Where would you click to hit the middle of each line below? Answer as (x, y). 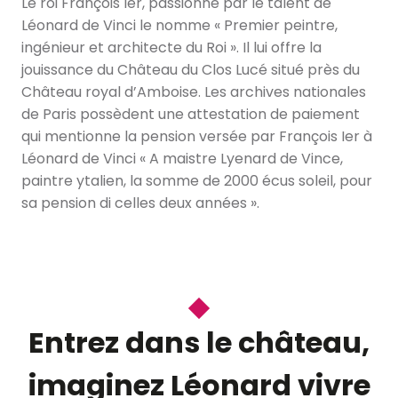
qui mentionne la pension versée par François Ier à (197, 136)
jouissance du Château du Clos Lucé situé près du (191, 69)
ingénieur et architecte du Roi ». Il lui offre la (171, 47)
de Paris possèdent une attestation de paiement (191, 114)
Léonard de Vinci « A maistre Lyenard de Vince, (182, 158)
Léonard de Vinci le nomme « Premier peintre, (179, 25)
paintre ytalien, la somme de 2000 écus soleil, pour (197, 180)
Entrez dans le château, (199, 342)
